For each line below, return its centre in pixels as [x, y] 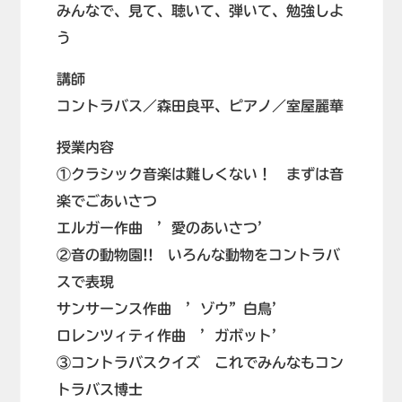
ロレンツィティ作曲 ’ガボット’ [171, 336]
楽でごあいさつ [107, 201]
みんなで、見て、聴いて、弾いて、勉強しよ [201, 11]
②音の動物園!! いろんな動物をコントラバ [199, 255]
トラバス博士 [99, 390]
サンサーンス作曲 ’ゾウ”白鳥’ [171, 309]
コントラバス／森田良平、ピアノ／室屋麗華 [201, 106]
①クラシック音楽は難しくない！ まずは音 [201, 175]
